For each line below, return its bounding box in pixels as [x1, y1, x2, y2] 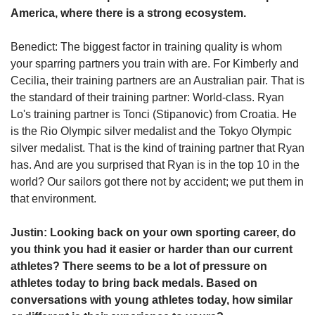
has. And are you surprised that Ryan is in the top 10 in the [11, 158, 300, 171]
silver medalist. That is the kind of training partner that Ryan [11, 141, 304, 154]
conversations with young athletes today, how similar [11, 293, 292, 306]
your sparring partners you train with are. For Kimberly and [11, 57, 299, 70]
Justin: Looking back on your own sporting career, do [11, 226, 296, 238]
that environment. [11, 192, 96, 205]
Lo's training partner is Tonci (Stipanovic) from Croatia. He [11, 108, 297, 120]
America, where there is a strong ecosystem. [11, 6, 246, 19]
